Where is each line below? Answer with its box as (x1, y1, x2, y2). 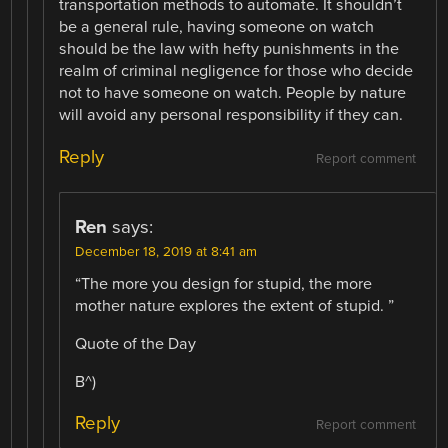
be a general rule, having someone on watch (59, 17, 375, 38)
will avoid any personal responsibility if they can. (59, 105, 404, 126)
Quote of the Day (75, 333, 197, 354)
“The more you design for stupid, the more (75, 273, 373, 294)
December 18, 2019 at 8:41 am (75, 243, 258, 260)
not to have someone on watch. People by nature (59, 83, 407, 104)
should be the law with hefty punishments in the (59, 39, 400, 60)
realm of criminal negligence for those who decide (59, 61, 414, 82)
